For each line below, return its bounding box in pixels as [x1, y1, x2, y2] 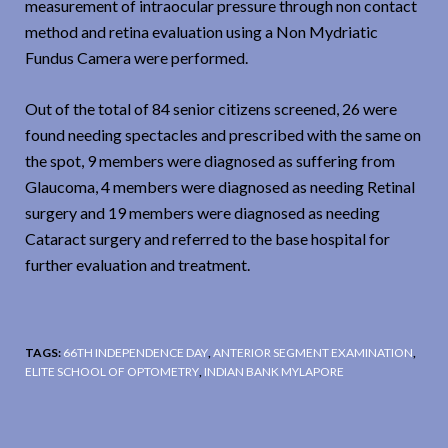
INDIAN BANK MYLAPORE [204, 364, 344, 380]
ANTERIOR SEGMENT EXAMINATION [213, 345, 413, 361]
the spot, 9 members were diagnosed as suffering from [25, 151, 395, 171]
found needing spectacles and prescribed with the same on [25, 125, 421, 145]
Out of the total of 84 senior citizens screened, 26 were [25, 99, 397, 119]
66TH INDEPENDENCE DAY [63, 345, 208, 361]
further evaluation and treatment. [25, 255, 250, 275]
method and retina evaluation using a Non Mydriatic [25, 22, 378, 42]
